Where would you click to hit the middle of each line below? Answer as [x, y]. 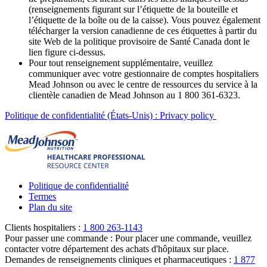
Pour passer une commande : [59, 238]
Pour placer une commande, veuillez [183, 238]
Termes [42, 196]
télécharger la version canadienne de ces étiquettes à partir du [143, 30]
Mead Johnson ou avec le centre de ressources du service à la [143, 84]
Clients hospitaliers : [43, 227]
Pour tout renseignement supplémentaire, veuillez [121, 63]
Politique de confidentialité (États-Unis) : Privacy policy [111, 115]
